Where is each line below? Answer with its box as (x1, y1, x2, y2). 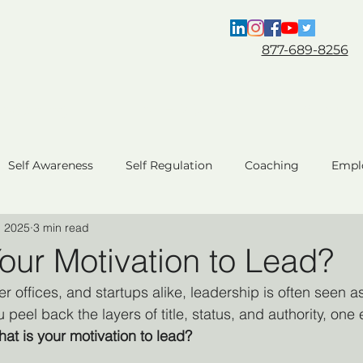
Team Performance (49, 222, 158, 237)
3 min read (33, 220, 89, 235)
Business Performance (190, 222, 318, 237)
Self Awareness (8, 157, 93, 173)
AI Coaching (23, 287, 92, 302)
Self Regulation (126, 157, 212, 173)
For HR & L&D (131, 100, 240, 119)
